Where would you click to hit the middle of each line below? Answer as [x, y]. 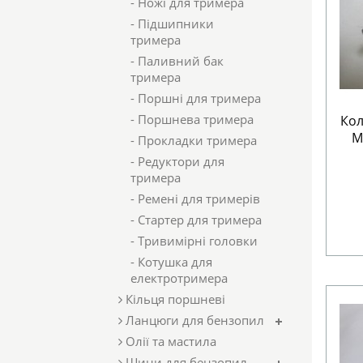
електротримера [179, 278]
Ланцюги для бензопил [193, 320]
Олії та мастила [169, 341]
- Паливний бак [177, 61]
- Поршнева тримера [192, 119]
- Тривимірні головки [194, 241]
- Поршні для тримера [196, 98]
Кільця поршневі [174, 299]
